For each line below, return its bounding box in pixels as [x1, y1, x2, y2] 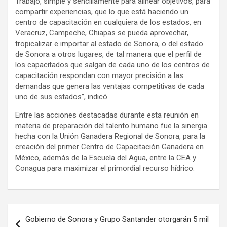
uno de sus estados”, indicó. [15, 92, 109, 102]
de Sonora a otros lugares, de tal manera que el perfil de [15, 50, 202, 59]
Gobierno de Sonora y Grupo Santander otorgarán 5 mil [25, 215, 209, 224]
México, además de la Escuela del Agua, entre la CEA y [15, 153, 196, 163]
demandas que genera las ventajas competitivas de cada [15, 82, 204, 91]
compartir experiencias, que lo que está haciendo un [15, 7, 188, 17]
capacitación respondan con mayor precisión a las [15, 71, 183, 81]
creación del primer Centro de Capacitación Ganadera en [15, 142, 204, 152]
